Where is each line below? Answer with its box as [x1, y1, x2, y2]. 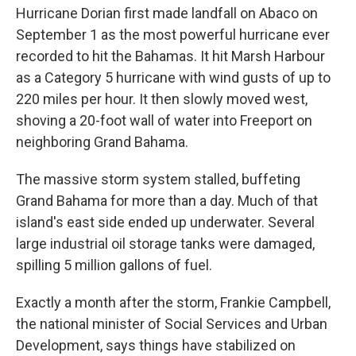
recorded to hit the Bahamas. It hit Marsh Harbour [16, 48, 325, 65]
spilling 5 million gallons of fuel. [16, 257, 212, 274]
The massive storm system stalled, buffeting [16, 171, 300, 188]
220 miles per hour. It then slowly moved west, [16, 91, 308, 108]
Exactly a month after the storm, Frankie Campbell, [16, 294, 331, 311]
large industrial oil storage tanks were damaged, [16, 235, 315, 253]
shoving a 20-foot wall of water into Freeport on [16, 112, 312, 130]
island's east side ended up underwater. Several [16, 214, 315, 231]
